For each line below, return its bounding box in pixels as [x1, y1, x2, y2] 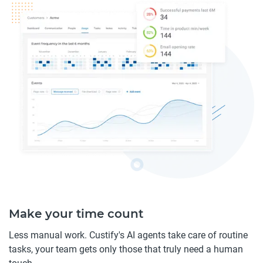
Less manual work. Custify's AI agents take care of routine [9, 229, 248, 241]
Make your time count [9, 206, 143, 221]
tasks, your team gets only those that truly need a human [9, 243, 243, 255]
